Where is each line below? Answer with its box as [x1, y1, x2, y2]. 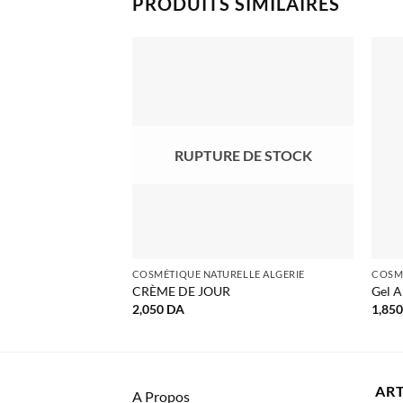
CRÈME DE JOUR [131, 283, 230, 300]
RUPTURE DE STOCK [174, 146, 312, 164]
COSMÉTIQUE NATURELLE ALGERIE [131, 267, 305, 280]
